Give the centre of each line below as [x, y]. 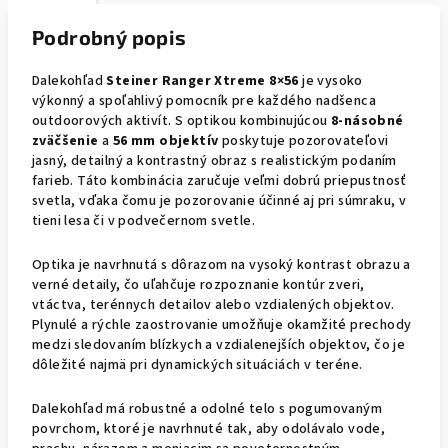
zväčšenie [65, 141]
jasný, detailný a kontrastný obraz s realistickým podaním [214, 161]
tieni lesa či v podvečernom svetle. [143, 221]
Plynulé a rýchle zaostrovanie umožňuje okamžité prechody [222, 325]
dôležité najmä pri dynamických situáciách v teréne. [197, 365]
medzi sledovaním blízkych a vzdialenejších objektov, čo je [219, 345]
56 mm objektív [165, 141]
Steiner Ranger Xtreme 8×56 [202, 81]
